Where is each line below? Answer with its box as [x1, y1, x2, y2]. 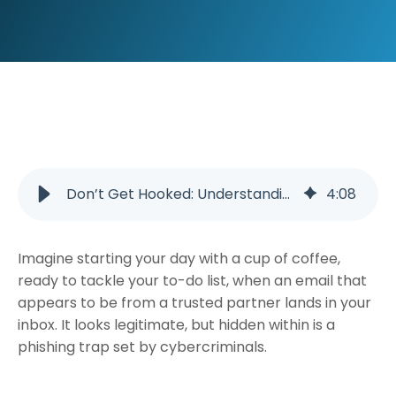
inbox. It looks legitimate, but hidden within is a [18, 314, 335, 335]
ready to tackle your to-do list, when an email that [18, 270, 367, 291]
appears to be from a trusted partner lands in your [18, 292, 371, 313]
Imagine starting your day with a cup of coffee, [18, 247, 340, 269]
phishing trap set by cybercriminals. [18, 336, 267, 357]
